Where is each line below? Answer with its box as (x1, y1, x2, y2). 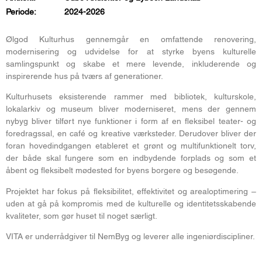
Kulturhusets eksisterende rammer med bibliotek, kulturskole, (6, 92, 256, 102)
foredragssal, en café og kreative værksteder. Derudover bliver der (6, 129, 256, 139)
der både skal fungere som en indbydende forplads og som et (6, 153, 256, 163)
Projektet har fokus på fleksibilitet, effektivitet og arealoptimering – (6, 186, 256, 196)
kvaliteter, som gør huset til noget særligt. (6, 211, 157, 220)
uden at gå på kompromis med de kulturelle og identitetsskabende (6, 198, 256, 208)
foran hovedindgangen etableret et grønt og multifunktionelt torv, (6, 141, 256, 151)
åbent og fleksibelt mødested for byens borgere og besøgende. (6, 166, 239, 175)
